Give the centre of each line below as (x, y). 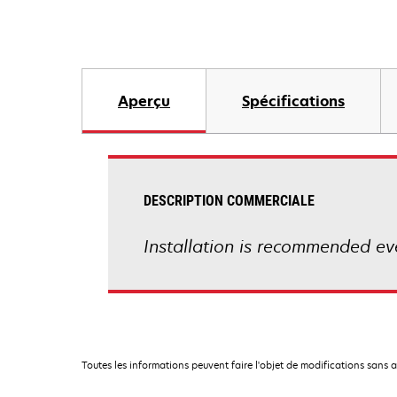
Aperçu (144, 101)
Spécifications (293, 101)
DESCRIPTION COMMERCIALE (229, 201)
